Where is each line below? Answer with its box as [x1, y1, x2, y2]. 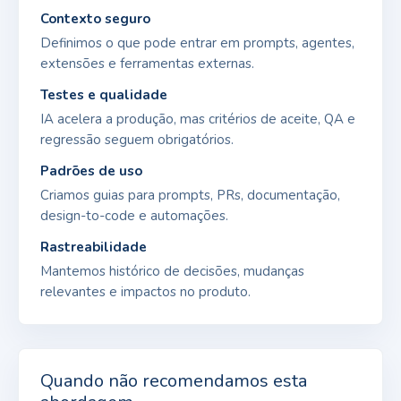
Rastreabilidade [40, 237, 147, 256]
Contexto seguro [40, 9, 150, 28]
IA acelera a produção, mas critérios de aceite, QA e [40, 109, 355, 128]
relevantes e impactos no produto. [40, 282, 251, 301]
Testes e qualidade [40, 85, 167, 104]
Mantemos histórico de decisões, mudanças [40, 261, 304, 280]
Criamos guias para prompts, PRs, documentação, [40, 185, 340, 204]
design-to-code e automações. [40, 206, 228, 225]
